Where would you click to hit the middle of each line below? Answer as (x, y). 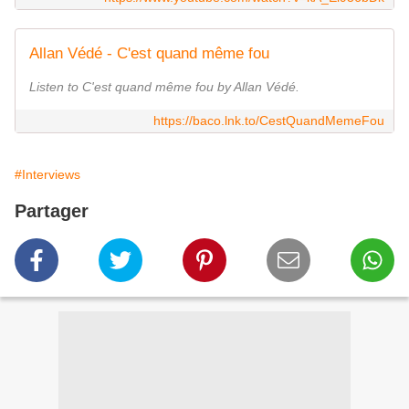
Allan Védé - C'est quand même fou (149, 54)
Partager (52, 211)
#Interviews (47, 175)
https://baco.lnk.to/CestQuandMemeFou (269, 121)
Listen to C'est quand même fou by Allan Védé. (164, 87)
